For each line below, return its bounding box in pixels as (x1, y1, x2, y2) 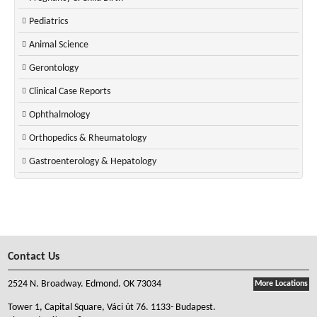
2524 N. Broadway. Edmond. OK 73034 (8, 279, 162, 289)
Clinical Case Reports (29, 86, 110, 97)
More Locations (254, 279, 308, 288)
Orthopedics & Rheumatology (29, 133, 146, 144)
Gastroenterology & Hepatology (29, 156, 156, 167)
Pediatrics (29, 16, 68, 27)
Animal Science (29, 40, 88, 50)
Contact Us (8, 251, 60, 263)
